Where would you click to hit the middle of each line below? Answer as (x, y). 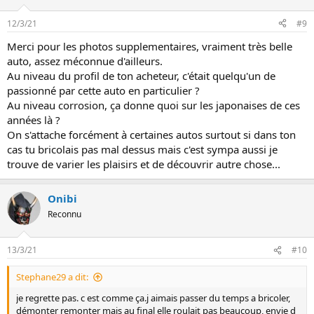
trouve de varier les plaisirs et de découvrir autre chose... (144, 164)
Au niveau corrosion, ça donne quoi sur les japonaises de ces (153, 105)
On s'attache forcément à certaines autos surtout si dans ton (151, 134)
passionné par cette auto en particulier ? (103, 90)
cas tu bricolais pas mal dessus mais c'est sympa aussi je (142, 149)
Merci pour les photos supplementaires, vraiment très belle (150, 46)
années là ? (34, 120)
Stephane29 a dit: (52, 277)
